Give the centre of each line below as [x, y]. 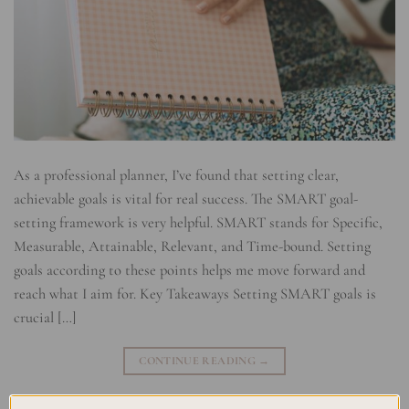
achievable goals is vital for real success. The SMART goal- [186, 199]
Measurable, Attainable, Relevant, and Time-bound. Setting [192, 247]
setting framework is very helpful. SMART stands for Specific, [198, 223]
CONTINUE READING [199, 361]
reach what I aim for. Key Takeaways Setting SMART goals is [195, 294]
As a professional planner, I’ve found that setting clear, [176, 176]
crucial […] [45, 318]
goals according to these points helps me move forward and [189, 271]
